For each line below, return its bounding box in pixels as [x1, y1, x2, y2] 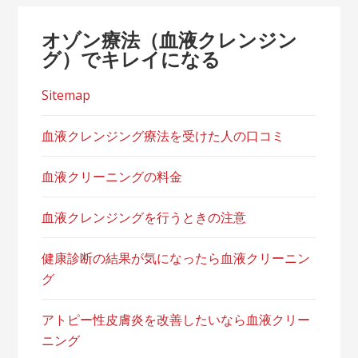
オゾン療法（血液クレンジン [42, 26, 298, 53]
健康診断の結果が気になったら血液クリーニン [42, 249, 311, 267]
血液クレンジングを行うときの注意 [42, 209, 247, 226]
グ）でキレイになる [42, 46, 221, 72]
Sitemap [42, 86, 91, 104]
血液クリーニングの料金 [42, 168, 183, 185]
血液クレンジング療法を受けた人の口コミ [42, 127, 285, 145]
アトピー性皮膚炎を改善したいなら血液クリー [42, 311, 311, 328]
